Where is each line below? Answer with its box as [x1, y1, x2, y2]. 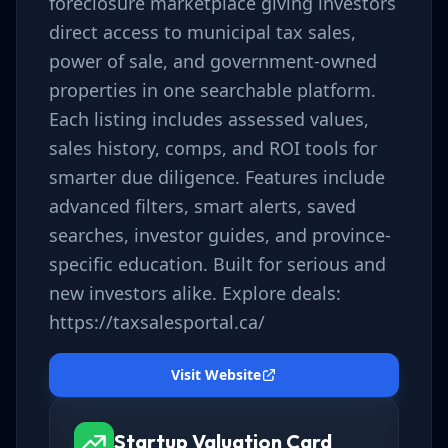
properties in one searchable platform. [49, 78, 376, 102]
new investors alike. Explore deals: [49, 281, 341, 305]
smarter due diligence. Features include [49, 165, 385, 189]
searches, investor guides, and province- [49, 223, 391, 247]
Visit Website [171, 365, 261, 384]
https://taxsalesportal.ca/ [49, 310, 265, 334]
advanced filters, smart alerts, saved [49, 194, 356, 218]
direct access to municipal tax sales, [49, 20, 356, 44]
